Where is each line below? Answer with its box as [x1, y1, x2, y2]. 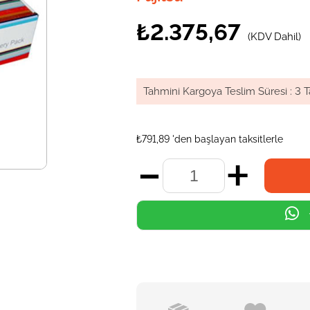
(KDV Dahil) [248, 30, 302, 43]
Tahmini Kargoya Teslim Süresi [143, 85, 288, 98]
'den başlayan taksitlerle [172, 134, 284, 145]
